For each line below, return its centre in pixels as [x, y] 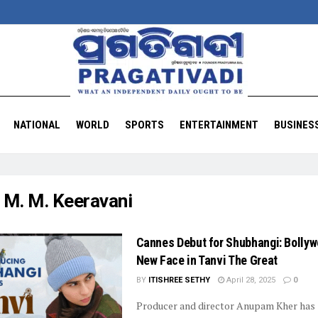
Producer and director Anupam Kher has [225, 306]
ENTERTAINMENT [219, 125]
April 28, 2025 [250, 280]
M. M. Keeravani [68, 201]
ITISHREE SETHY [179, 280]
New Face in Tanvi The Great [207, 260]
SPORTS [144, 125]
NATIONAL [37, 125]
